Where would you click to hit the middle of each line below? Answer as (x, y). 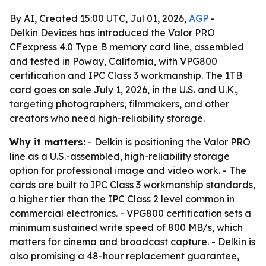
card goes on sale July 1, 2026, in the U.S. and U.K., (124, 90)
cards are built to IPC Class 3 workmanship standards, (132, 185)
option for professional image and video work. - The (128, 170)
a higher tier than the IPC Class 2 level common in (122, 199)
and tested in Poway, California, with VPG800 (113, 61)
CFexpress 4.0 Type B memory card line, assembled (127, 47)
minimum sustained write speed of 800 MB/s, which (126, 227)
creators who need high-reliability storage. (107, 118)
